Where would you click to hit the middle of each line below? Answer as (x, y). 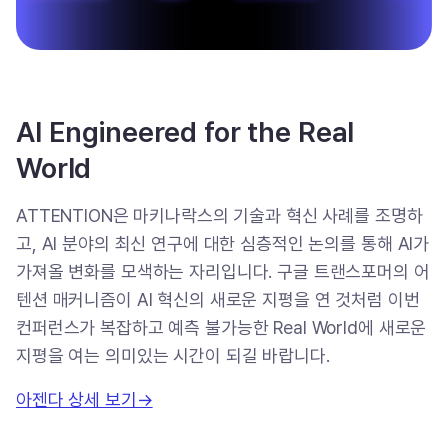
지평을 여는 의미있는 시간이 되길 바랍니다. (173, 355)
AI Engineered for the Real (185, 131)
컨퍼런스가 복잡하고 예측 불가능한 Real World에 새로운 (221, 327)
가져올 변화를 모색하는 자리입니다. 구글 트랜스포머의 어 (223, 271)
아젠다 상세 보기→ (84, 399)
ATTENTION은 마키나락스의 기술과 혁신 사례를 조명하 (219, 215)
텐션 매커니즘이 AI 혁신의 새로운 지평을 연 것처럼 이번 (218, 299)
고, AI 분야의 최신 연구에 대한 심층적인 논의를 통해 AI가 (223, 243)
